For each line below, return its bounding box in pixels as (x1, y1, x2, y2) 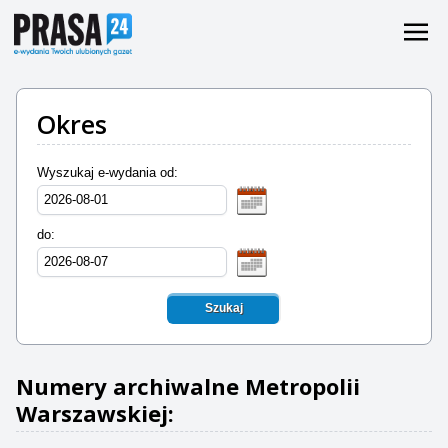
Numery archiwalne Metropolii (16, 371, 360, 401)
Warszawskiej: (16, 398, 174, 428)
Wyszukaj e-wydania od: (37, 165, 178, 180)
